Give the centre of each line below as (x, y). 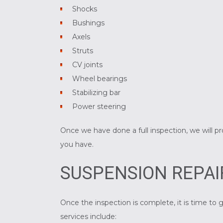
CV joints (88, 65)
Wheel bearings (100, 79)
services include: (88, 217)
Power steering (99, 107)
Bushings (89, 23)
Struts (83, 51)
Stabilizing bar (97, 93)
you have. (77, 145)
